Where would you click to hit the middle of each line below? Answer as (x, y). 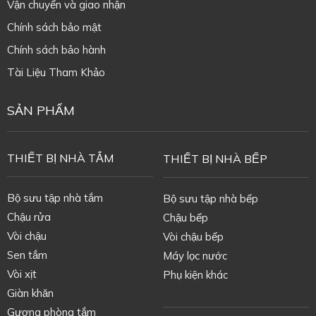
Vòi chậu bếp (193, 236)
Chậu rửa (29, 217)
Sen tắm (27, 255)
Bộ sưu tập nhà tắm (55, 197)
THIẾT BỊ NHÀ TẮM (60, 158)
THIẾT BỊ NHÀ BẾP (215, 158)
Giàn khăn (30, 293)
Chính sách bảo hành (56, 50)
